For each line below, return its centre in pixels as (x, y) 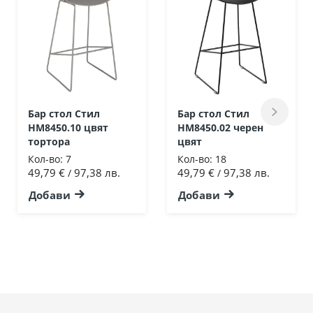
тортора (49, 141)
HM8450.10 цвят (68, 127)
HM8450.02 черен (220, 127)
